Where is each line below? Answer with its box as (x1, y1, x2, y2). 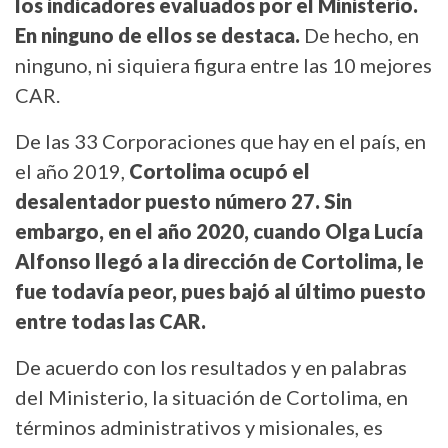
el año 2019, (15, 159, 125, 184)
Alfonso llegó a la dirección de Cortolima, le (15, 249, 424, 274)
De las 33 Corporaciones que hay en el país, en (15, 129, 426, 154)
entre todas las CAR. (15, 309, 206, 334)
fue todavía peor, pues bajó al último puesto (15, 279, 426, 304)
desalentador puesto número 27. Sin (15, 189, 352, 214)
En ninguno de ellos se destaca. (15, 23, 300, 48)
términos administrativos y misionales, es (15, 415, 383, 440)
